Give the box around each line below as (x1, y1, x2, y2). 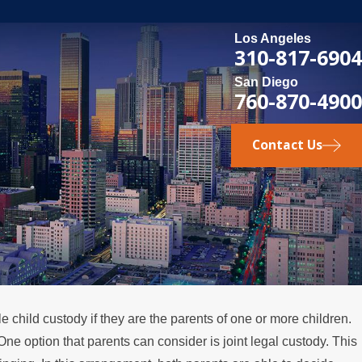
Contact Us (251, 136, 322, 154)
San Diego (234, 75, 298, 90)
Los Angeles (234, 32, 311, 46)
